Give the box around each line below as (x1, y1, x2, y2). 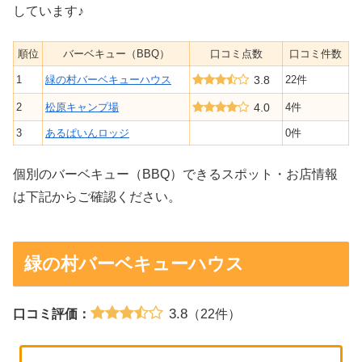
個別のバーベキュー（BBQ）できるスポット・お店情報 (13, 167, 338, 182)
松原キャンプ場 (45, 100, 119, 113)
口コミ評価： (13, 306, 90, 321)
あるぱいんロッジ (45, 126, 129, 139)
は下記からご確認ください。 (13, 190, 181, 204)
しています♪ (13, 4, 84, 19)
